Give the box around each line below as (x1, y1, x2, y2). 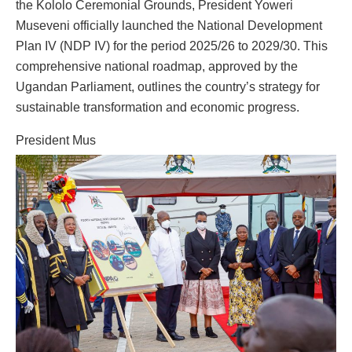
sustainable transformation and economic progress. (16, 100, 299, 114)
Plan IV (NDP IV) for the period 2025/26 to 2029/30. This (16, 38, 328, 53)
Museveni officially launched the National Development (16, 18, 322, 32)
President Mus (16, 133, 96, 147)
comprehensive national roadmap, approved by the (16, 59, 298, 73)
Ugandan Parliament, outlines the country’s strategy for (16, 79, 320, 93)
